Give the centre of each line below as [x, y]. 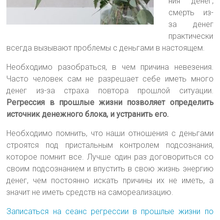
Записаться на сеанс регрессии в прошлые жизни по [110, 211]
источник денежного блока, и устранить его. [88, 114]
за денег [191, 24]
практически [191, 36]
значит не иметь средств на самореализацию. [90, 192]
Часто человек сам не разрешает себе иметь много [110, 79]
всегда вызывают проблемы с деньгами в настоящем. [106, 48]
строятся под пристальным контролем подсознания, [110, 145]
